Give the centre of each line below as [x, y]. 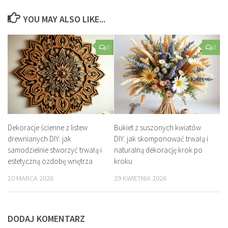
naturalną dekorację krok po [158, 150]
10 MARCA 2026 [31, 178]
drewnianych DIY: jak [39, 139]
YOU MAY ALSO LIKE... [64, 19]
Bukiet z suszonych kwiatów [158, 127]
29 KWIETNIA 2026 [140, 178]
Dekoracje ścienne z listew [48, 127]
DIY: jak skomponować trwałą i [161, 139]
